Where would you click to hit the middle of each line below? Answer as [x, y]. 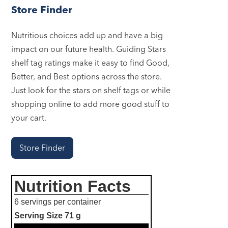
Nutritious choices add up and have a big [87, 35]
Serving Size [40, 216]
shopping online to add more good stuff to [91, 104]
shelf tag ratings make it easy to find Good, [91, 63]
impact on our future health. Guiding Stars [89, 49]
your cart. [29, 118]
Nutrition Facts [73, 187]
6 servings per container [58, 202]
